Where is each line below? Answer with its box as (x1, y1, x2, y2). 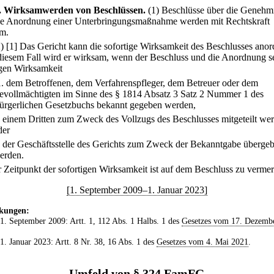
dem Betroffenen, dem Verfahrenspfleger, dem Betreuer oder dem (6, 77, 258, 88)
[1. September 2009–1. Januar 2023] (67, 185, 207, 196)
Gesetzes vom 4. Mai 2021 (156, 237, 248, 247)
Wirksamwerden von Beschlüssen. (4, 5, 146, 15)
